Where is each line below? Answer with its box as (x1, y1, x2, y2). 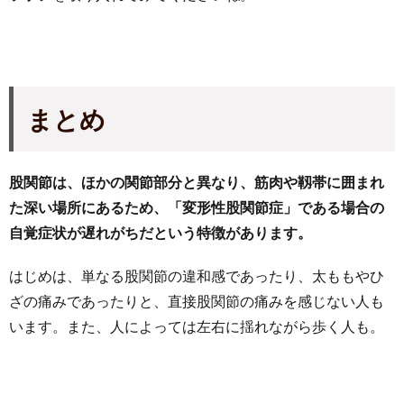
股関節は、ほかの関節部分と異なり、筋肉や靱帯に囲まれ (9, 172, 384, 190)
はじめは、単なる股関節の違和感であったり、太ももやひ (9, 266, 384, 284)
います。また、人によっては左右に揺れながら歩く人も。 (9, 317, 384, 335)
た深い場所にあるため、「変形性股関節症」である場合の (9, 197, 384, 216)
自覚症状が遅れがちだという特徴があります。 (9, 223, 312, 241)
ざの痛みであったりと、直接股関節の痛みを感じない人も (9, 291, 384, 309)
